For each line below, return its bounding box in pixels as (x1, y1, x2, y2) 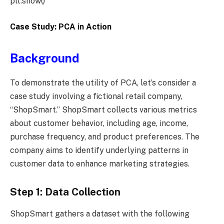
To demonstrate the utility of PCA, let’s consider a (10, 78, 196, 88)
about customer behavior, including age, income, (10, 118, 188, 128)
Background (10, 51, 79, 65)
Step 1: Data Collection (10, 185, 120, 198)
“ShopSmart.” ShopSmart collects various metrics (10, 105, 197, 115)
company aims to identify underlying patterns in (10, 145, 188, 155)
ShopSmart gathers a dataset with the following (10, 209, 189, 219)
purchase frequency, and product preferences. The (10, 132, 199, 142)
